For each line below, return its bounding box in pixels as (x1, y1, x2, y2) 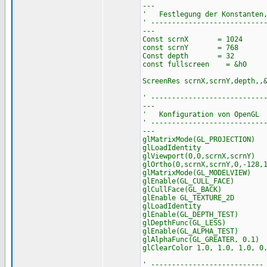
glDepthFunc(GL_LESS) (142, 219, 226, 227)
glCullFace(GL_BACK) (142, 185, 222, 194)
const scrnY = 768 (142, 44, 238, 52)
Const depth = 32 (142, 52, 234, 60)
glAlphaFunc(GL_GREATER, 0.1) (142, 235, 259, 244)
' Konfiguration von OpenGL (142, 110, 259, 119)
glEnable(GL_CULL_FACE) (142, 177, 234, 185)
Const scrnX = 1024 (142, 35, 243, 44)
